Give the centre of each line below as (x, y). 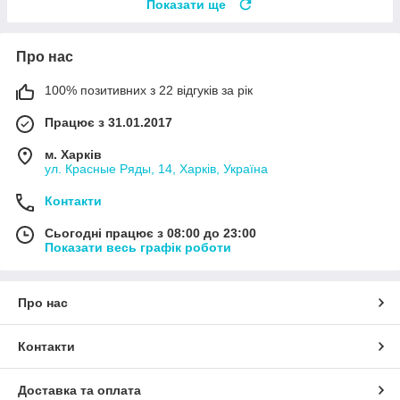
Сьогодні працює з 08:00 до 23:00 (150, 233)
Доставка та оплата (79, 390)
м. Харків (73, 154)
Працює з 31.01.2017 (108, 122)
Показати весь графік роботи (138, 247)
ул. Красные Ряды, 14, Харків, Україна (156, 168)
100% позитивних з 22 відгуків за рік (149, 90)
